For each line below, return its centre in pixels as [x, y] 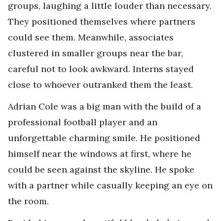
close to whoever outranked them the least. [100, 85]
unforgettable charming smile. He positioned [104, 138]
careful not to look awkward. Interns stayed [101, 69]
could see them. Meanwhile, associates [91, 37]
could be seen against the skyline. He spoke [101, 169]
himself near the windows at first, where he [100, 154]
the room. [28, 201]
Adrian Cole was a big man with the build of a [105, 106]
